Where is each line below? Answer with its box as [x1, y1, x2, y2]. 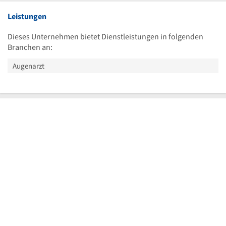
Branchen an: [8, 42, 52, 52]
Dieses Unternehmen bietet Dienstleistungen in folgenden [8, 31, 203, 41]
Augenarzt [13, 61, 44, 71]
